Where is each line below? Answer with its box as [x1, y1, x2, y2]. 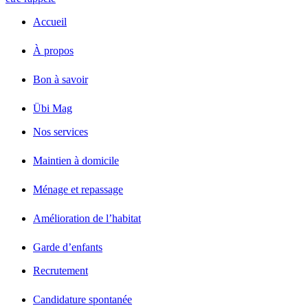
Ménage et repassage [33, 184, 123, 196]
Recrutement [33, 265, 88, 277]
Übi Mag [33, 102, 72, 115]
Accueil [33, 16, 67, 28]
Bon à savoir [33, 74, 88, 86]
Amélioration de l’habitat [33, 212, 141, 225]
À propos [33, 45, 74, 57]
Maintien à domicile [33, 155, 119, 167]
